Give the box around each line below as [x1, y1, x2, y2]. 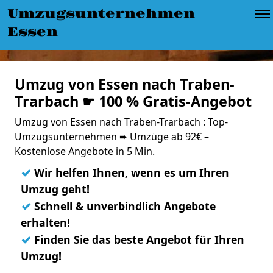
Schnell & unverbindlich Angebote [31, 199, 216, 213]
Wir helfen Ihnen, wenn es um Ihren [31, 165, 229, 180]
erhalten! [21, 215, 70, 230]
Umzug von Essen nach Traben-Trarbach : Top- [15, 115, 228, 129]
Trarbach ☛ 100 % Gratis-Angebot [15, 91, 252, 111]
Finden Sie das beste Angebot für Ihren [31, 232, 244, 247]
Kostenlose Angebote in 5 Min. [15, 144, 155, 158]
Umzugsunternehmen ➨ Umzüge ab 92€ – [15, 130, 209, 143]
